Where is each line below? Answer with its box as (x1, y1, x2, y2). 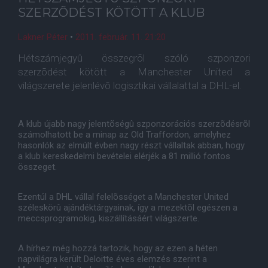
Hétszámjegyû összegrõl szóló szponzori (18, 52, 250, 64)
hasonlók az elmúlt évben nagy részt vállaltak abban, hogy (18, 140, 245, 151)
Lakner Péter (18, 32, 68, 42)
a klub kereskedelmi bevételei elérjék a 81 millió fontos (18, 151, 230, 162)
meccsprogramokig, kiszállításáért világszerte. (18, 213, 199, 224)
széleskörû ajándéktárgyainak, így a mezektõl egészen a (18, 202, 237, 213)
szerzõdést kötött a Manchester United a (18, 66, 250, 78)
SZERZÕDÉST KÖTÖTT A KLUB (18, 5, 205, 20)
